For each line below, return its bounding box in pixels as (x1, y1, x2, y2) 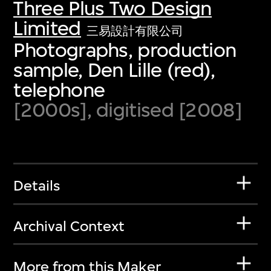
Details (13, 177, 60, 195)
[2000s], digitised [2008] (13, 97, 242, 122)
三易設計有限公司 (87, 24, 184, 38)
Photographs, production (13, 38, 237, 62)
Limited (13, 16, 81, 40)
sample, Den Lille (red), (13, 57, 215, 82)
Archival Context (13, 217, 125, 235)
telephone (13, 77, 105, 102)
